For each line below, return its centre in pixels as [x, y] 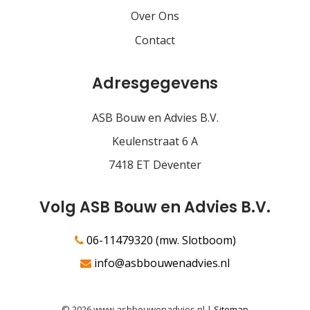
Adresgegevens [155, 84]
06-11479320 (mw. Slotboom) [159, 240]
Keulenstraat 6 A [155, 142]
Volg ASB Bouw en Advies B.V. [155, 208]
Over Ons [155, 16]
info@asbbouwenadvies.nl [161, 263]
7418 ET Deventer [155, 165]
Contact [155, 40]
